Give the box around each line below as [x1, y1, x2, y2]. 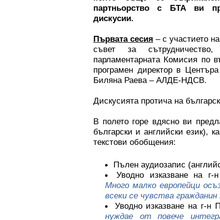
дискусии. [93, 13, 134, 23]
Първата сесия [93, 34, 153, 44]
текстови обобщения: [93, 137, 176, 147]
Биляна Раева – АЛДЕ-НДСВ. [93, 75, 207, 85]
